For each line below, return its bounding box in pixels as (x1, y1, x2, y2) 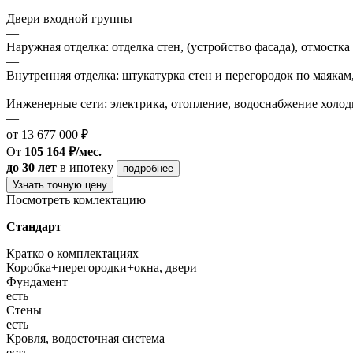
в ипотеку (60, 160, 113, 174)
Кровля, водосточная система (6, 331, 165, 345)
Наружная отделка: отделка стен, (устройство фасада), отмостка (6, 39, 350, 54)
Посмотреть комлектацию (6, 192, 146, 206)
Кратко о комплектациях (6, 246, 139, 260)
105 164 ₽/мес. (24, 144, 102, 158)
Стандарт (6, 219, 61, 233)
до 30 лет (6, 160, 57, 174)
